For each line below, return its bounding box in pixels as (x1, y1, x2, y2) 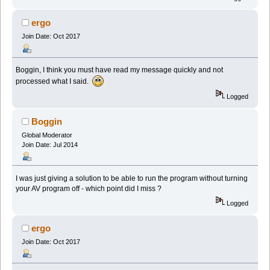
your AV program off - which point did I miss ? (16, 184, 162, 193)
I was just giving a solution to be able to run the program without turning (16, 174, 248, 183)
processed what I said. (16, 77, 93, 86)
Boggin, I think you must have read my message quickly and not (16, 66, 224, 75)
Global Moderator (21, 131, 72, 139)
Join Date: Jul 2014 (21, 140, 78, 148)
